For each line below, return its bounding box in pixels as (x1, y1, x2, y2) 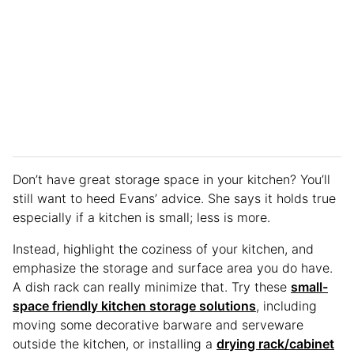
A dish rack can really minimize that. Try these (13, 279, 291, 296)
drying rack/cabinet (217, 336, 334, 352)
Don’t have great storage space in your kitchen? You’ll (13, 171, 330, 188)
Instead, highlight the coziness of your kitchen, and (13, 241, 314, 258)
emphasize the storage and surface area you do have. (13, 260, 333, 277)
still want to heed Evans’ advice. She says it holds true (13, 190, 336, 207)
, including (256, 298, 317, 314)
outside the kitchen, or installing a (13, 336, 217, 352)
